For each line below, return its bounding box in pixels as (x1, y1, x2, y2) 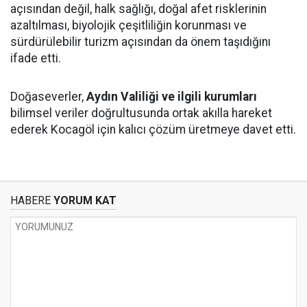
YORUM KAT (51, 194, 116, 208)
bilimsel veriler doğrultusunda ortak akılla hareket (10, 106, 272, 121)
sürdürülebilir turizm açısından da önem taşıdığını (10, 35, 271, 49)
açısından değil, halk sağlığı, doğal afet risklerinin (10, 2, 267, 16)
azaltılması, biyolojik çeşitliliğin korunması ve (10, 19, 247, 33)
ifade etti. (10, 51, 61, 66)
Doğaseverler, (10, 90, 86, 104)
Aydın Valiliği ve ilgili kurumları (86, 90, 257, 104)
